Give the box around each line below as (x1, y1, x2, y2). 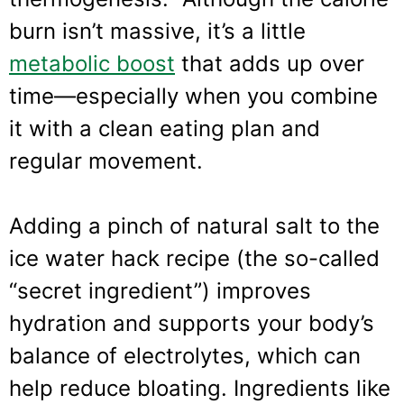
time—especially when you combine (9, 82, 378, 109)
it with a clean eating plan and (9, 115, 320, 142)
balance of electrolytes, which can (9, 342, 361, 369)
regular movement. (9, 147, 203, 174)
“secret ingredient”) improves (9, 277, 311, 304)
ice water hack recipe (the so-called (9, 244, 380, 271)
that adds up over (175, 50, 364, 77)
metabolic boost (9, 50, 175, 77)
